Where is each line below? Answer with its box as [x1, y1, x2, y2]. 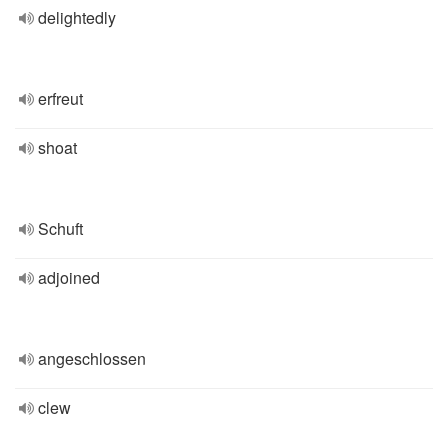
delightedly [38, 6, 116, 29]
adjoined [38, 266, 100, 289]
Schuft [38, 217, 83, 240]
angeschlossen [38, 347, 146, 370]
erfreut [38, 87, 83, 110]
